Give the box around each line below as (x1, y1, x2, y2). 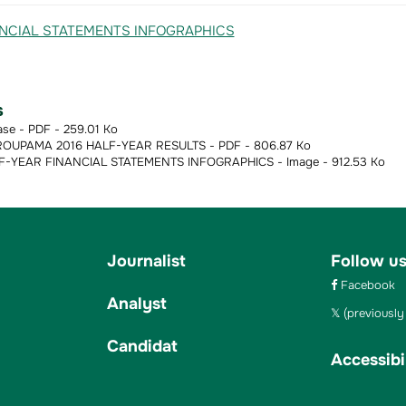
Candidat (106, 335, 178, 356)
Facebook (336, 276, 395, 293)
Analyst (106, 293, 167, 314)
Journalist (106, 250, 186, 271)
